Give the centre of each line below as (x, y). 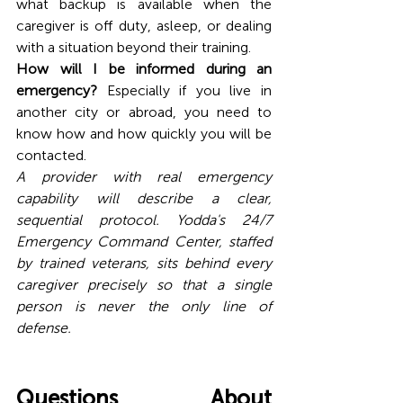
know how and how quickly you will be (144, 133)
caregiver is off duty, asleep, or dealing (144, 25)
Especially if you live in (184, 90)
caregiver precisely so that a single (144, 284)
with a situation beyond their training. (134, 47)
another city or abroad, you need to (144, 112)
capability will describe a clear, (144, 198)
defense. (45, 327)
